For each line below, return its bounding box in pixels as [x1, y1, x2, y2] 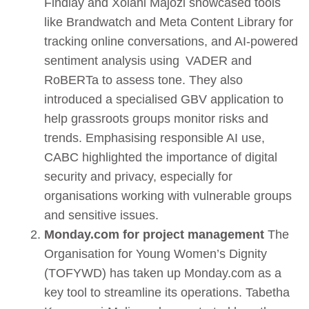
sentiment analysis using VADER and [44, 53, 252, 68]
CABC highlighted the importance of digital [44, 150, 277, 164]
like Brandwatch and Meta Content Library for [44, 14, 293, 29]
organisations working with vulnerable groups [44, 188, 292, 203]
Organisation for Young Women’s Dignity [44, 246, 267, 261]
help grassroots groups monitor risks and [44, 111, 268, 126]
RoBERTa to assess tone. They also [44, 72, 243, 87]
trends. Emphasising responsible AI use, [44, 130, 265, 145]
